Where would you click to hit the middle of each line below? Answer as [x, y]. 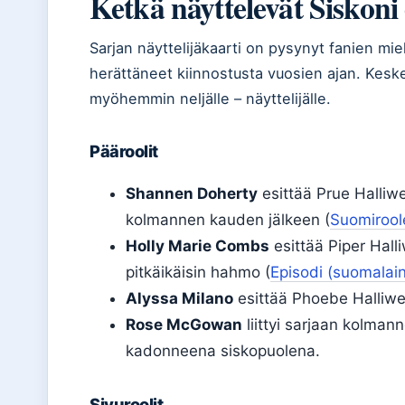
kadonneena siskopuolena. [223, 351]
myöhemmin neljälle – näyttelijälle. [210, 99]
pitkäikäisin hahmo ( [198, 272]
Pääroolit [124, 151]
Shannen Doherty [192, 193]
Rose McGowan [184, 325]
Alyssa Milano [179, 298]
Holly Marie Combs [198, 246]
